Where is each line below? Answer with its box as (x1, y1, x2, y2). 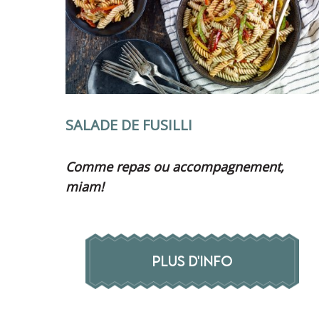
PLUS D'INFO (152, 252, 233, 269)
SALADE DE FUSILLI (66, 115, 192, 135)
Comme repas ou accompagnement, (66, 157, 284, 175)
